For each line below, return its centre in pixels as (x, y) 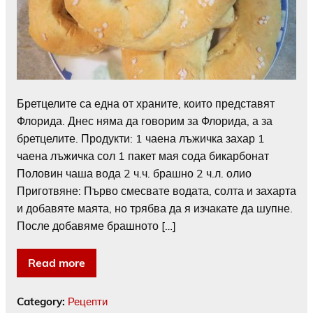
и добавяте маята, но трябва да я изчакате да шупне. (155, 208)
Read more (57, 262)
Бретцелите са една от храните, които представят (146, 103)
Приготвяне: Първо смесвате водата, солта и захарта (156, 190)
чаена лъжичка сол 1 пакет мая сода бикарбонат (143, 155)
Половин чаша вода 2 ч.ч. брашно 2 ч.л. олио (134, 173)
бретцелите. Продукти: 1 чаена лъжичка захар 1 (141, 138)
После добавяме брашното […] (96, 225)
